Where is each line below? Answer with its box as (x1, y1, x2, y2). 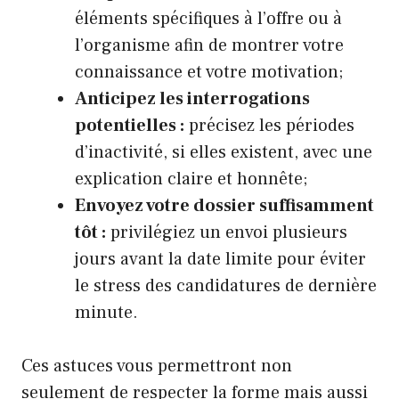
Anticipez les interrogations (75, 87, 310, 111)
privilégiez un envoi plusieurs (106, 221, 347, 245)
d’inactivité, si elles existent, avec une (75, 141, 372, 165)
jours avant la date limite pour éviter (75, 248, 366, 272)
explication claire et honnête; (75, 167, 307, 191)
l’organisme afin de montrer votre (75, 34, 344, 58)
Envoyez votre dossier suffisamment (75, 194, 374, 218)
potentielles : (75, 114, 184, 138)
